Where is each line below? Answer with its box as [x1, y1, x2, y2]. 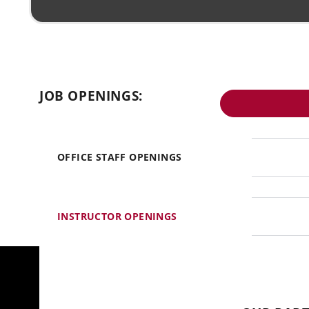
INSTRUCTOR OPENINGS [57, 209, 177, 223]
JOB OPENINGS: [39, 86, 143, 105]
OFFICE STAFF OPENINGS [57, 150, 182, 163]
